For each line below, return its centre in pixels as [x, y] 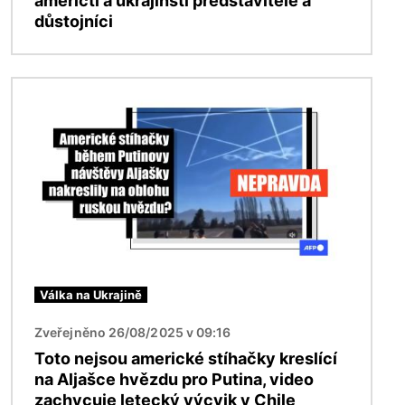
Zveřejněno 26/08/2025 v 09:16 [133, 332]
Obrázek [42, 88]
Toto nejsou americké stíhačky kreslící [186, 358]
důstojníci [74, 21]
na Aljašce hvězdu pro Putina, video [174, 379]
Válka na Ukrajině [91, 294]
